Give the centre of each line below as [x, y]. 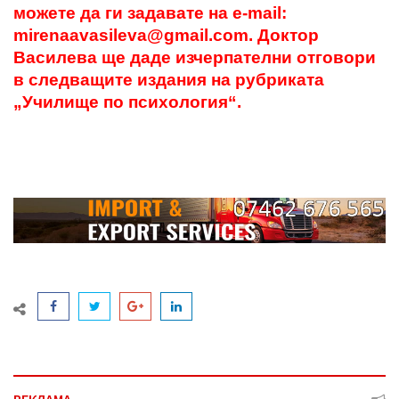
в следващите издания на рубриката [169, 79]
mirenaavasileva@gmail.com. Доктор [166, 35]
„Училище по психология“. [127, 102]
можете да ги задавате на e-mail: [150, 12]
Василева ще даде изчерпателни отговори [195, 57]
